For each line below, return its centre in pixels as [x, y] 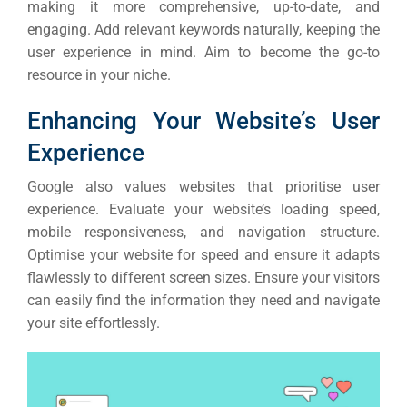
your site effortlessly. [94, 323]
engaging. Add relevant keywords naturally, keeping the [203, 30]
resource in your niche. [99, 75]
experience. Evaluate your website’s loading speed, [203, 210]
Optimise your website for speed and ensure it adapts [203, 255]
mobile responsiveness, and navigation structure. [203, 233]
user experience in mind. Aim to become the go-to [203, 53]
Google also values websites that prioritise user [203, 187]
